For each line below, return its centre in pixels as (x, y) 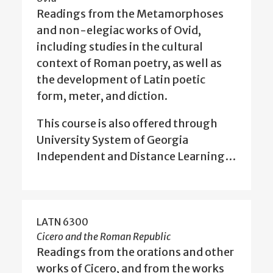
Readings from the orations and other (135, 252)
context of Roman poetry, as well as (129, 63)
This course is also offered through (127, 124)
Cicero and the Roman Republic (104, 237)
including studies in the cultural (120, 47)
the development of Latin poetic (121, 80)
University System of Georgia (112, 140)
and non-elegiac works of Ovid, (119, 30)
